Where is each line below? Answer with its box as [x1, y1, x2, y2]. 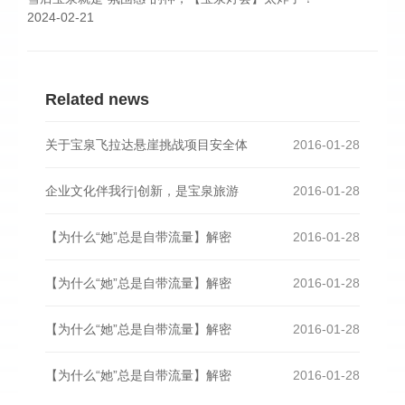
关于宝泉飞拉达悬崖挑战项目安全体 [45, 137, 248, 152]
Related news [45, 90, 149, 108]
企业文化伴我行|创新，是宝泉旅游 [45, 184, 239, 198]
